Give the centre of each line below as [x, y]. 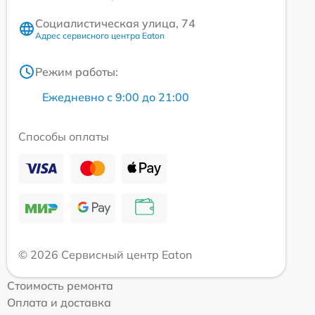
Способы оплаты [64, 136]
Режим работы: [77, 72]
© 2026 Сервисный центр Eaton [105, 255]
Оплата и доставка [59, 302]
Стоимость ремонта [60, 285]
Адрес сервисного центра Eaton [100, 36]
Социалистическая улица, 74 [115, 23]
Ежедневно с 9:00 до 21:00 [116, 97]
